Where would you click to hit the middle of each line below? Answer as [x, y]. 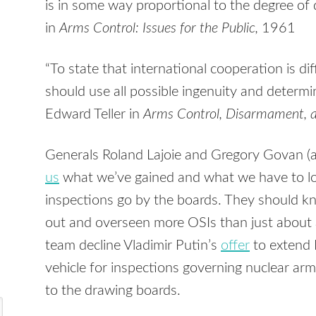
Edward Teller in [94, 115]
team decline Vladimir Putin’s [133, 246]
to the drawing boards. [113, 291]
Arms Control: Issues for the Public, [159, 29]
